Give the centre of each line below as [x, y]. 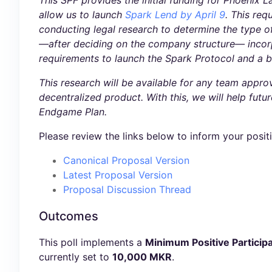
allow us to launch [82, 15]
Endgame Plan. [73, 112]
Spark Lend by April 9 [175, 15]
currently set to [76, 257]
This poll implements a [92, 242]
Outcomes [69, 216]
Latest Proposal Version [118, 175]
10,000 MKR [142, 257]
